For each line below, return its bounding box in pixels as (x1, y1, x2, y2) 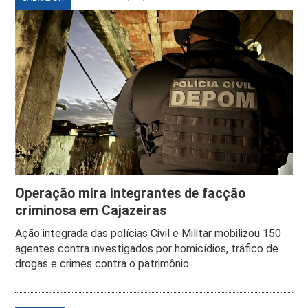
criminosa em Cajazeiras (15, 202, 167, 219)
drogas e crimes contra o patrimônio (15, 256, 190, 270)
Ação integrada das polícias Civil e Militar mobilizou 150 (15, 226, 282, 240)
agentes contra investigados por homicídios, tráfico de (15, 241, 279, 255)
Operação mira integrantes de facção (15, 185, 246, 201)
